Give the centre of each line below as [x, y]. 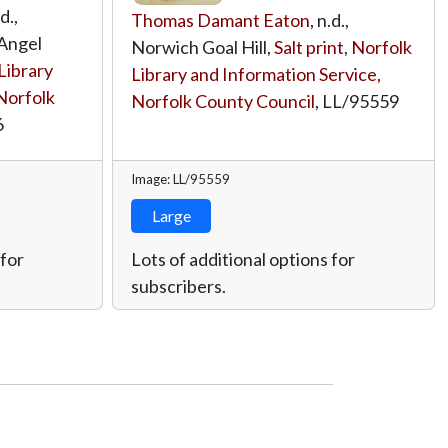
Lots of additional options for [243, 258]
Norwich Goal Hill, [202, 46]
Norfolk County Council [223, 100]
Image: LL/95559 [180, 178]
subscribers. [178, 285]
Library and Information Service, [256, 73]
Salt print [309, 46]
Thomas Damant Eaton [220, 19]
